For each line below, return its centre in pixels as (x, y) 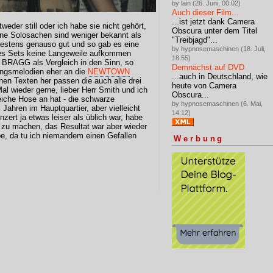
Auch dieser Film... (205, 12)
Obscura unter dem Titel (214, 30)
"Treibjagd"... (195, 40)
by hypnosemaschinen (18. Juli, (219, 48)
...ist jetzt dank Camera (213, 21)
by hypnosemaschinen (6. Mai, (217, 103)
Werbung (199, 139)
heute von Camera (204, 85)
